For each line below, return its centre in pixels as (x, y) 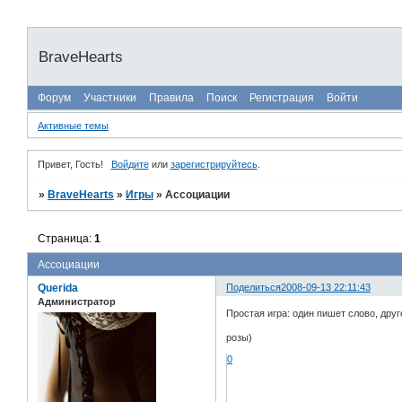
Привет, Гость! (70, 165)
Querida (58, 288)
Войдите (130, 165)
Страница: (66, 238)
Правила (171, 98)
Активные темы (73, 125)
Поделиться (254, 287)
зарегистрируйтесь (214, 165)
